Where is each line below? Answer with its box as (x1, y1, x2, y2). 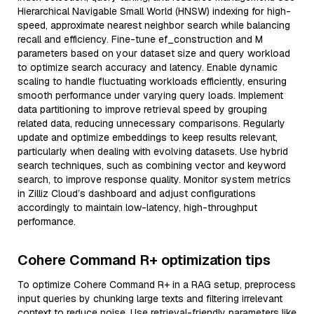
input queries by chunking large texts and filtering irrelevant (18, 292, 282, 305)
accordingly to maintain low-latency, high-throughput (18, 201, 257, 214)
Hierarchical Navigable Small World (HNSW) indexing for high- (18, 5, 291, 18)
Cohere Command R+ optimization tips (18, 251, 271, 269)
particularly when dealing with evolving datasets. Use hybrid (18, 145, 288, 158)
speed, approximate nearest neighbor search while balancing (18, 19, 290, 32)
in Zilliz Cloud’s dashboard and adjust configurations (18, 187, 256, 200)
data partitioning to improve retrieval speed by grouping (18, 103, 267, 116)
